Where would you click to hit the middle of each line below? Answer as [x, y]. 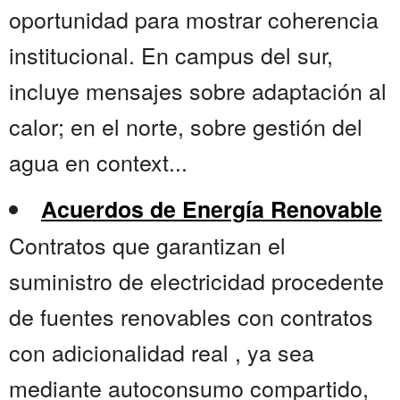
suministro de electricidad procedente [196, 281]
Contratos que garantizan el [147, 245]
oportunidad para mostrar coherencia [194, 19]
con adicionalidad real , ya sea [162, 352]
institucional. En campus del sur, [171, 55]
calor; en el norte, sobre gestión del [186, 126]
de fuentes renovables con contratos [191, 317]
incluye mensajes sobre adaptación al [198, 91]
